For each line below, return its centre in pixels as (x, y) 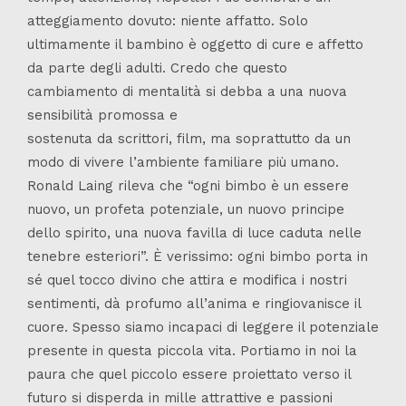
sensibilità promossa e (102, 115)
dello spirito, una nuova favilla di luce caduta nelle (194, 232)
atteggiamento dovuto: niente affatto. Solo (168, 20)
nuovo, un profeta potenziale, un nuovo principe (186, 209)
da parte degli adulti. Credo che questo (157, 68)
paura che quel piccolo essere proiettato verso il (189, 374)
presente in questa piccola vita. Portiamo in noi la (192, 350)
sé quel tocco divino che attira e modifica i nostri (187, 280)
